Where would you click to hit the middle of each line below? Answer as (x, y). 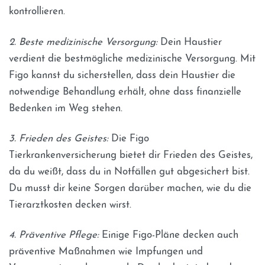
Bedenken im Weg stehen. (66, 108)
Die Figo (129, 138)
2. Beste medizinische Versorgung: (83, 42)
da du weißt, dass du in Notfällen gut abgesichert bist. (129, 172)
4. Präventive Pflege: (54, 235)
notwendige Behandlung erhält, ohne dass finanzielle (125, 92)
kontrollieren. (37, 12)
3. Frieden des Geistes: (59, 138)
